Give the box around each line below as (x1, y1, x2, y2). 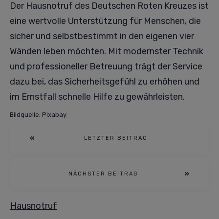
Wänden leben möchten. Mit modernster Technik (10, 46, 203, 57)
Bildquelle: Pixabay (10, 111, 66, 118)
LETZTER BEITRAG (84, 135, 148, 141)
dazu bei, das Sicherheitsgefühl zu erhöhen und (10, 76, 199, 87)
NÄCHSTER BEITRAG (68, 171, 138, 177)
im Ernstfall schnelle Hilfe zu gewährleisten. (10, 91, 185, 102)
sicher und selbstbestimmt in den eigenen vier (10, 31, 194, 42)
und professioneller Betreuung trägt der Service (10, 61, 202, 72)
